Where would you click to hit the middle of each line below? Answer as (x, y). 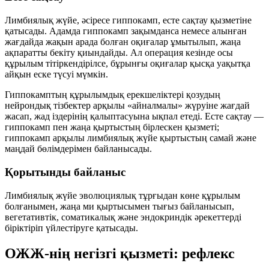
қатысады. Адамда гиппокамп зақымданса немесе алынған (126, 31)
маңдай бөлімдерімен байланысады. (78, 149)
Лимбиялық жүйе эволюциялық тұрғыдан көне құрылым (122, 195)
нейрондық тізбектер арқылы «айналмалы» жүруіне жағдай (127, 106)
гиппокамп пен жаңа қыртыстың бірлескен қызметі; (112, 127)
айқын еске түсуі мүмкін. (56, 74)
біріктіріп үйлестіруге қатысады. (71, 228)
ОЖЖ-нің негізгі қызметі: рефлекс (120, 253)
